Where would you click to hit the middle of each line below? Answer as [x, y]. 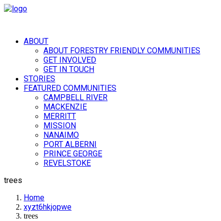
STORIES [39, 79]
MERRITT [60, 116]
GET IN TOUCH [69, 69]
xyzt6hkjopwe [48, 207]
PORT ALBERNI [70, 144]
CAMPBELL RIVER [75, 97]
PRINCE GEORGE [73, 154]
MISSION [60, 126]
